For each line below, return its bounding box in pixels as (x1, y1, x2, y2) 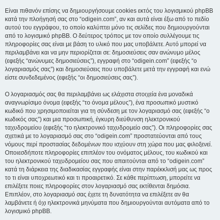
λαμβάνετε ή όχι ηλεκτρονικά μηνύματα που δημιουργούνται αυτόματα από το (5, 199, 210, 206)
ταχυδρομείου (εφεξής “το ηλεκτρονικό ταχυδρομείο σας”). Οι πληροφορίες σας (5, 124, 212, 131)
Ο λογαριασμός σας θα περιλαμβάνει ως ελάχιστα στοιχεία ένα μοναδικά (5, 91, 193, 98)
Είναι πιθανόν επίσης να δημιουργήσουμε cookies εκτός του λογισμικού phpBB (5, 7, 213, 14)
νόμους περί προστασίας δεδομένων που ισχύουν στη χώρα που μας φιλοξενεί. (5, 141, 212, 148)
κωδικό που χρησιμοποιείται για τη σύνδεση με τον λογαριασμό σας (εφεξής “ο (5, 108, 210, 114)
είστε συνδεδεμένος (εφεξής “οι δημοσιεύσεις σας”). (5, 74, 138, 81)
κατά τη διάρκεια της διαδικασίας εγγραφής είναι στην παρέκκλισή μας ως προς (5, 166, 212, 173)
